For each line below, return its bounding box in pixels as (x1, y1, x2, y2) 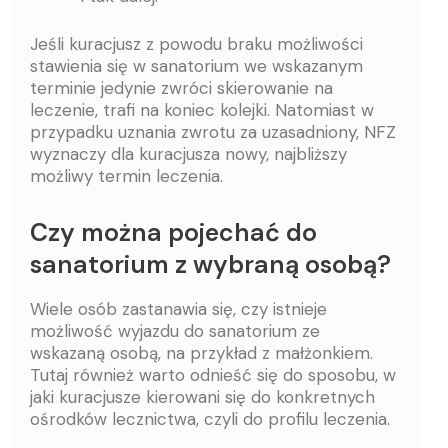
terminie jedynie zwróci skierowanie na (30, 76, 333, 99)
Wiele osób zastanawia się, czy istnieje (30, 298, 327, 321)
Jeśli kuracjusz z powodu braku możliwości (30, 32, 363, 55)
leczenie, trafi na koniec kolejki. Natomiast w (30, 98, 374, 121)
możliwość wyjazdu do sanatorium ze (30, 320, 320, 343)
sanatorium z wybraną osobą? (30, 247, 391, 281)
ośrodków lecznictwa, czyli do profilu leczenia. (30, 408, 390, 431)
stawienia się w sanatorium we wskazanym (30, 54, 363, 77)
